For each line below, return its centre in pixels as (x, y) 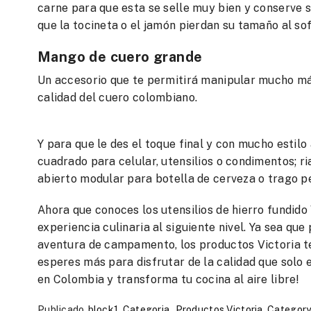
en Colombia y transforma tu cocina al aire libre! (169, 279)
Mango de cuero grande (120, 57)
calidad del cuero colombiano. (118, 97)
